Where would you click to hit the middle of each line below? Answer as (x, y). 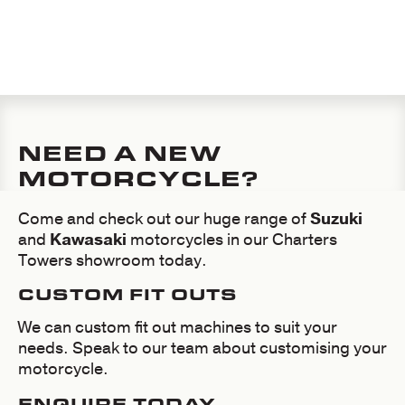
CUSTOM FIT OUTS (128, 294)
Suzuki (336, 219)
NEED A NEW (120, 152)
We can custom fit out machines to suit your (178, 328)
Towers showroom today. (114, 260)
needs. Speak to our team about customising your (202, 348)
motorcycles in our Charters (232, 240)
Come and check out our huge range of (164, 219)
